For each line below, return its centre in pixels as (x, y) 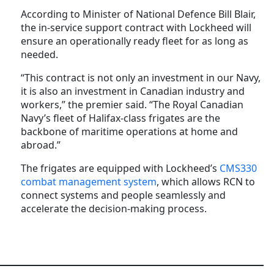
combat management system (89, 181)
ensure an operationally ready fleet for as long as (135, 41)
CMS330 (237, 168)
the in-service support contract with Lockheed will (136, 27)
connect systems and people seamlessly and (123, 195)
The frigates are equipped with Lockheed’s (119, 168)
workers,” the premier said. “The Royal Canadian (132, 104)
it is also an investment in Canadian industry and (133, 91)
